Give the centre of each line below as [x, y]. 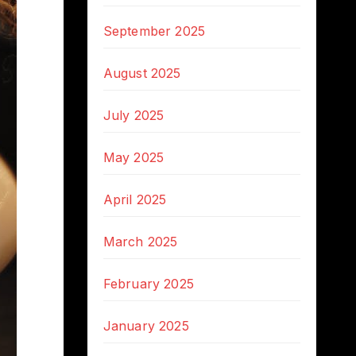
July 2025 [133, 115]
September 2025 [154, 31]
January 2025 [146, 326]
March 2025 [140, 242]
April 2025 [135, 199]
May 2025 [133, 157]
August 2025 [142, 73]
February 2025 [149, 284]
